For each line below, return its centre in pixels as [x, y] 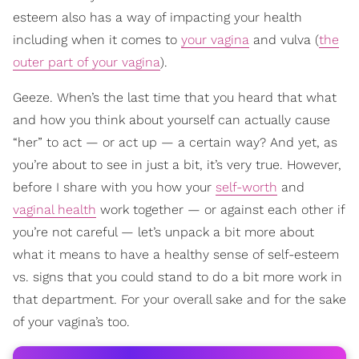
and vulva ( [284, 40]
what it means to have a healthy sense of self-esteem [176, 255]
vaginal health [54, 210]
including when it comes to [97, 40]
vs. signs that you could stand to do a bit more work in [177, 277]
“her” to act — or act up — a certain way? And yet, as [175, 143]
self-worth [246, 188]
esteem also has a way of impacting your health [157, 18]
